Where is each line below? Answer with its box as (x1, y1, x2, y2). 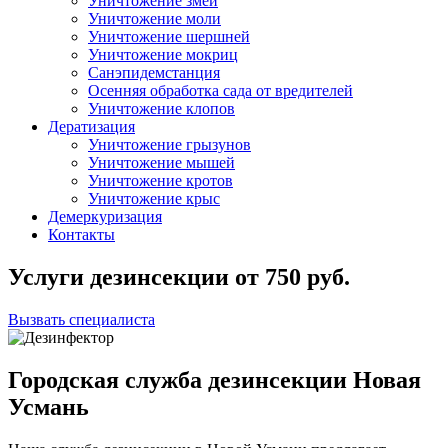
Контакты (48, 226, 115, 243)
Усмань (8, 393, 89, 420)
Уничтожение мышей (88, 154, 235, 171)
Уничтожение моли (88, 10, 221, 27)
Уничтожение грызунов (88, 136, 251, 153)
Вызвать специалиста (8, 310, 155, 328)
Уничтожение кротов (88, 172, 233, 189)
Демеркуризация (48, 208, 162, 225)
